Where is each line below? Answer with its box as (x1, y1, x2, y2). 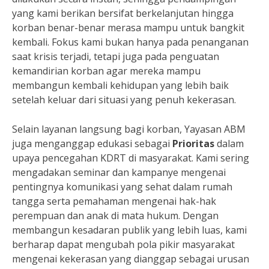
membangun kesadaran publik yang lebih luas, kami (12, 223, 247, 237)
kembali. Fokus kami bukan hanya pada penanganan (12, 35, 249, 49)
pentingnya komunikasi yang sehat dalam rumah (12, 180, 232, 194)
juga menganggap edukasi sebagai (12, 137, 172, 151)
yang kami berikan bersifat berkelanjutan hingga (12, 7, 234, 20)
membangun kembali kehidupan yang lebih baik (12, 79, 229, 92)
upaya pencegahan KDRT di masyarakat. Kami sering (12, 151, 249, 165)
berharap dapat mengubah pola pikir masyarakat (12, 238, 235, 252)
